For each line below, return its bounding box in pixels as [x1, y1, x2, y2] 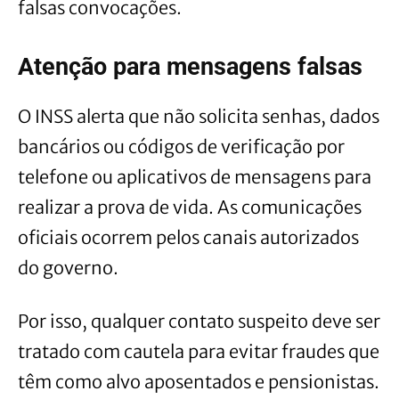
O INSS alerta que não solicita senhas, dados [18, 105, 379, 128]
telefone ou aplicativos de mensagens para [18, 166, 371, 189]
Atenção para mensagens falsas [18, 53, 362, 82]
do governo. [18, 256, 118, 280]
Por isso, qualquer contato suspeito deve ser [18, 310, 380, 333]
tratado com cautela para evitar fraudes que [18, 340, 379, 363]
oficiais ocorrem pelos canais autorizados [18, 226, 359, 249]
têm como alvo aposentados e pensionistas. [18, 370, 379, 394]
